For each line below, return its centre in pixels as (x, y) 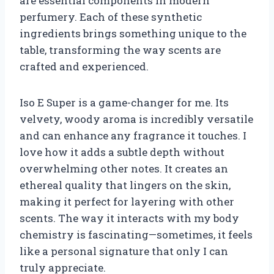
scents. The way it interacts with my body (129, 218)
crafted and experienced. (84, 66)
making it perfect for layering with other (127, 201)
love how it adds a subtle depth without (122, 152)
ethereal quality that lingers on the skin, (125, 185)
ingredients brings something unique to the (133, 33)
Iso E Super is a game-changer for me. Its (124, 102)
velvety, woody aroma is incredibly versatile (136, 119)
